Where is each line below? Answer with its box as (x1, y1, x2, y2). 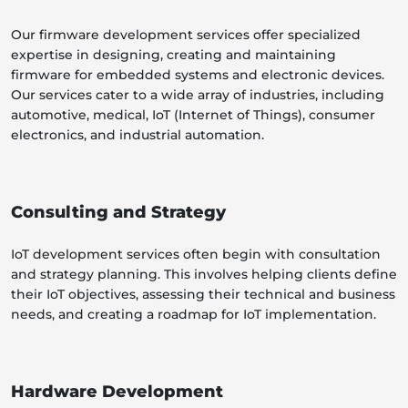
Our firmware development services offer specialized (11, 26, 361, 44)
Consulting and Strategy (11, 202, 226, 223)
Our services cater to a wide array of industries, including (11, 87, 384, 104)
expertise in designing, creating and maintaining (11, 46, 336, 64)
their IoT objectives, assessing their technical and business (11, 286, 395, 303)
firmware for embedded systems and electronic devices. (11, 66, 384, 84)
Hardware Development (11, 382, 223, 403)
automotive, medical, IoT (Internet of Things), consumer (11, 107, 375, 124)
